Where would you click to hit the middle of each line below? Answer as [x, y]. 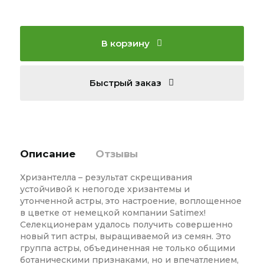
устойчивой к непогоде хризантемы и [105, 189]
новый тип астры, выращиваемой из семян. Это [125, 236]
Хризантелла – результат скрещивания [106, 177]
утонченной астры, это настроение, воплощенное [131, 201]
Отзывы [116, 154]
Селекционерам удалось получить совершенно [126, 224]
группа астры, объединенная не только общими [127, 248]
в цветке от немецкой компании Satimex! [113, 212]
